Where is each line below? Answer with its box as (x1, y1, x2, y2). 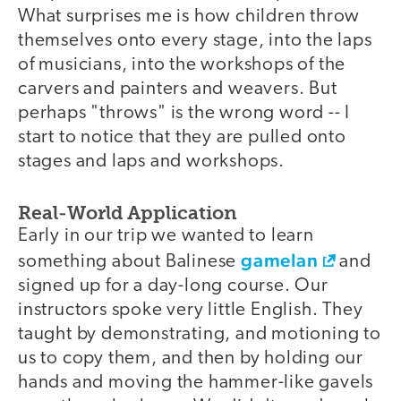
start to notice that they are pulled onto (18, 128, 346, 148)
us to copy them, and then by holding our (18, 348, 363, 368)
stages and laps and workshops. (18, 152, 285, 172)
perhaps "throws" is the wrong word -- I (18, 104, 351, 124)
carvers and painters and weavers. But (18, 80, 337, 99)
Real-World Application (18, 200, 237, 224)
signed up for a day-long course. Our (18, 276, 328, 295)
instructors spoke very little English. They (18, 300, 363, 320)
